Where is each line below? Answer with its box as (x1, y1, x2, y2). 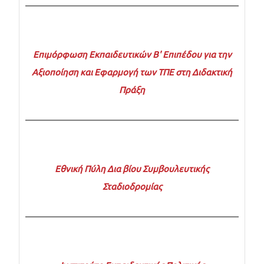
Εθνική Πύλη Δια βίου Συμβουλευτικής (55, 164, 209, 174)
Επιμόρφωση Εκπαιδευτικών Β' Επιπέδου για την (32, 49, 232, 60)
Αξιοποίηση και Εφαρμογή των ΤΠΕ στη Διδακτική (32, 67, 232, 78)
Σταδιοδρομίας (102, 181, 162, 192)
